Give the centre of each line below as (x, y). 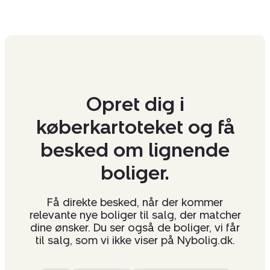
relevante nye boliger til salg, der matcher (135, 215)
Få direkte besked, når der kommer (135, 203)
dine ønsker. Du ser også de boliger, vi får (135, 228)
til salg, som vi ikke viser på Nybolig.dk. (135, 241)
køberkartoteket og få (135, 127)
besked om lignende (135, 150)
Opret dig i (135, 105)
